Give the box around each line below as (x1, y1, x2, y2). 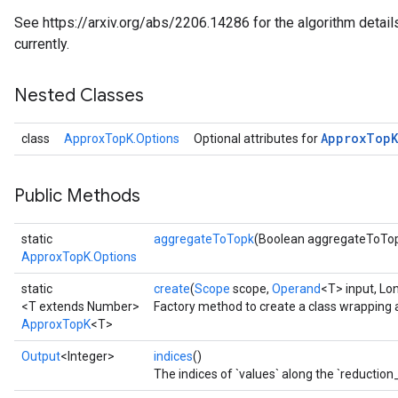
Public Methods (14, 185, 140, 207)
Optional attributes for (194, 131, 321, 146)
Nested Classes (14, 84, 144, 107)
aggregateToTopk (154, 232, 254, 246)
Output (21, 349, 60, 363)
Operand (272, 282, 321, 296)
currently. (14, 36, 69, 52)
